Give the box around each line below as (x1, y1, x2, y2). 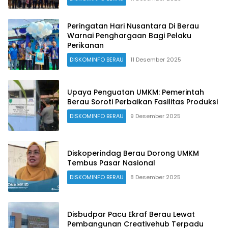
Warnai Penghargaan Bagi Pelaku (67, 31, 191, 41)
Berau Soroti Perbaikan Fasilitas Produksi (67, 96, 218, 107)
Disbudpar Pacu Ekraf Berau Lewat (67, 209, 195, 219)
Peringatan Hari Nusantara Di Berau (67, 21, 199, 32)
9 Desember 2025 (130, 111, 181, 120)
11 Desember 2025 (130, 55, 181, 64)
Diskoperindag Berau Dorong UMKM (67, 148, 199, 158)
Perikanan (67, 40, 104, 51)
